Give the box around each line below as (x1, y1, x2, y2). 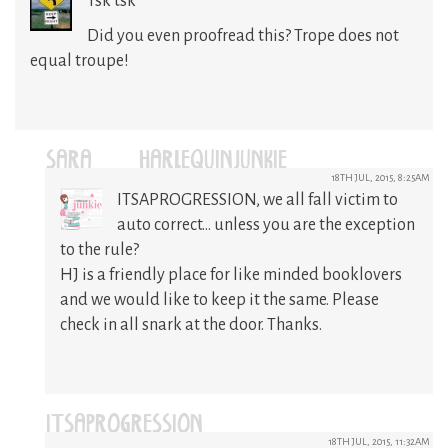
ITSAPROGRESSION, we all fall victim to (117, 190, 398, 209)
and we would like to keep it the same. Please (60, 290, 379, 309)
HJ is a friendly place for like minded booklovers (60, 265, 402, 284)
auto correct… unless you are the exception (117, 215, 415, 234)
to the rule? (60, 240, 139, 259)
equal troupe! (30, 51, 129, 70)
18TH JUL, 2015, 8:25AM (331, 171, 430, 183)
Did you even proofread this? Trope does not (87, 26, 399, 45)
